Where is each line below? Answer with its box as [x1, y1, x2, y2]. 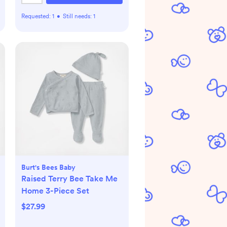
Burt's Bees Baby [21, 163, 75, 171]
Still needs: [63, 13, 93, 20]
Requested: [21, 13, 52, 20]
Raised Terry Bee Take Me [21, 174, 118, 183]
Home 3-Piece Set [21, 186, 89, 196]
